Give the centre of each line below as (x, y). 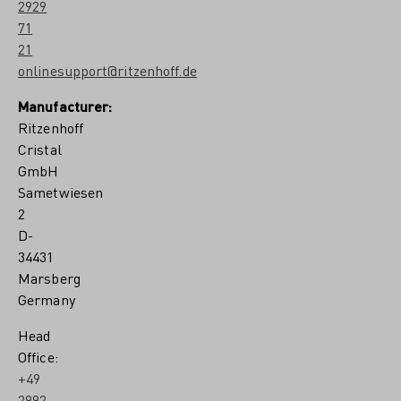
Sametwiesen (61, 192)
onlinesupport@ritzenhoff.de (107, 70)
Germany (47, 299)
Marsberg (49, 278)
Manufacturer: (65, 106)
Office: (38, 357)
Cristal (40, 149)
